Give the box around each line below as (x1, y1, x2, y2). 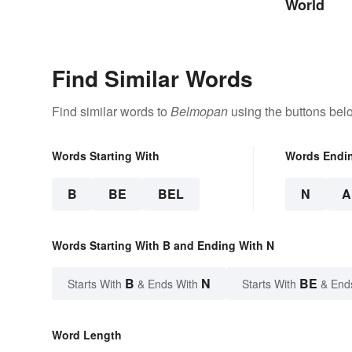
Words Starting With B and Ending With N (52, 237, 274, 254)
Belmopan (170, 102, 228, 121)
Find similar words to (52, 102, 170, 121)
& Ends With (134, 276, 201, 292)
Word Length (52, 327, 122, 343)
